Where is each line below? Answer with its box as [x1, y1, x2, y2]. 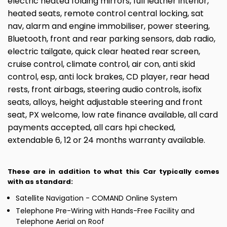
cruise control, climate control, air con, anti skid [8, 58, 195, 70]
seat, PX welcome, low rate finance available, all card [8, 109, 218, 121]
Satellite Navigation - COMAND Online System [16, 193, 177, 204]
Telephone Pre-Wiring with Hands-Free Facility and [16, 206, 195, 216]
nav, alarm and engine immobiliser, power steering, [8, 20, 210, 32]
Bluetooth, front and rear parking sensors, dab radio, [8, 33, 215, 45]
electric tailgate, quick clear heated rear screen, [8, 46, 200, 58]
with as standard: [8, 177, 73, 187]
